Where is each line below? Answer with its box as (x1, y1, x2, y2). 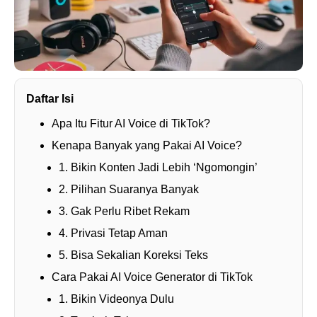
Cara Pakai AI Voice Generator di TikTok (52, 271, 253, 284)
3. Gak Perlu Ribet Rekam (59, 205, 190, 218)
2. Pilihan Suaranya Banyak (59, 183, 199, 196)
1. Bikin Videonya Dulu (59, 293, 174, 306)
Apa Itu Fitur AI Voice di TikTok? (52, 117, 210, 130)
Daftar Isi (26, 93, 74, 105)
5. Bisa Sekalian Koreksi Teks (59, 249, 208, 262)
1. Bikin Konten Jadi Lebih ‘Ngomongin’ (59, 161, 258, 174)
